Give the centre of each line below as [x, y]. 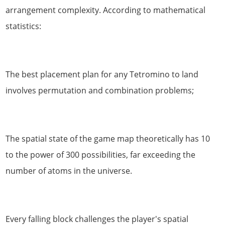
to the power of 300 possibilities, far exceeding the [101, 154]
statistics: [24, 26]
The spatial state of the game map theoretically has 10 [108, 138]
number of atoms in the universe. [69, 171]
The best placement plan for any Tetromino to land [102, 74]
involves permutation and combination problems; [100, 90]
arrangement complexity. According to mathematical [106, 10]
